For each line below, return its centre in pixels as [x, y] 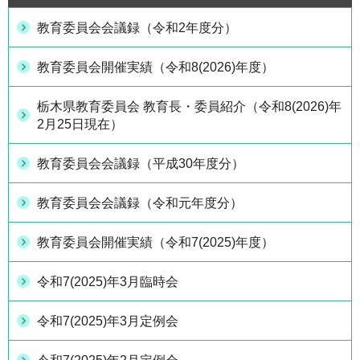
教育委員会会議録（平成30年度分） [141, 164]
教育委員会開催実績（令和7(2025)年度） [155, 243]
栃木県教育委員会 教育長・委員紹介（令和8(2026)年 [189, 107]
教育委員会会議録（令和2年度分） [137, 28]
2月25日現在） [80, 125]
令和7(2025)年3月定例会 [108, 321]
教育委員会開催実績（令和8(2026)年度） [155, 67]
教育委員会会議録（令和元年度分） [140, 203]
